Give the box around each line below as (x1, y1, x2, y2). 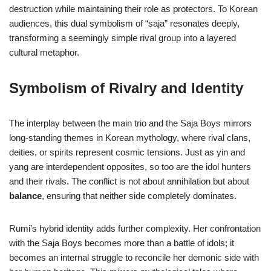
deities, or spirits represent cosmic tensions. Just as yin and (9, 147, 245, 158)
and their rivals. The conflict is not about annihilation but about (9, 176, 249, 187)
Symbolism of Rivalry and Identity (9, 80, 243, 97)
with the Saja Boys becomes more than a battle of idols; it (9, 238, 234, 249)
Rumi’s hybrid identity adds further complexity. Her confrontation (9, 223, 261, 234)
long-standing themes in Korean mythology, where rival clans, (9, 132, 250, 143)
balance (9, 191, 42, 201)
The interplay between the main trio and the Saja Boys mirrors (9, 118, 252, 129)
